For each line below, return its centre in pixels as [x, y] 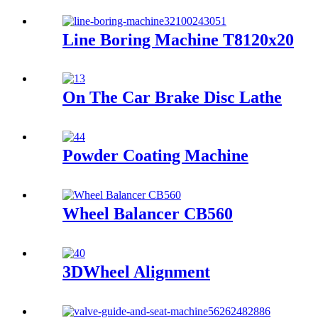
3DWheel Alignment [136, 272]
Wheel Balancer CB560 [148, 214]
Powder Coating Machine [155, 156]
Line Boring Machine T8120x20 [178, 39]
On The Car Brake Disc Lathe [172, 98]
